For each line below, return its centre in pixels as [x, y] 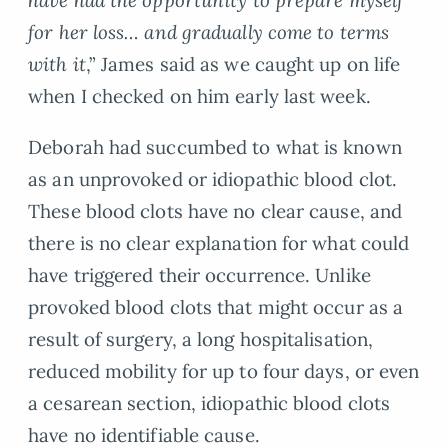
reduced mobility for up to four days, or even [224, 370]
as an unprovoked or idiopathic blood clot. [213, 178]
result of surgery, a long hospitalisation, [201, 338]
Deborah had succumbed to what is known [215, 146]
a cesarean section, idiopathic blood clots [209, 402]
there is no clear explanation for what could [219, 242]
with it [57, 63]
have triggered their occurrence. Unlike [199, 274]
